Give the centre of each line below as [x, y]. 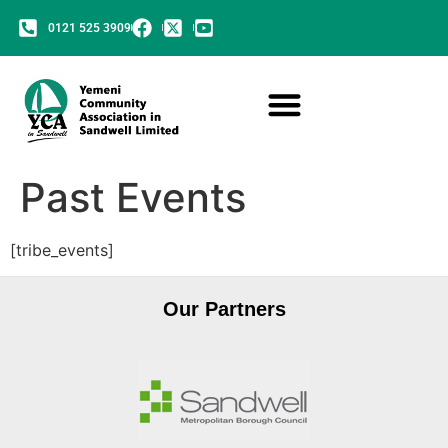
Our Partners [224, 309]
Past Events [133, 197]
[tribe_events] [62, 249]
